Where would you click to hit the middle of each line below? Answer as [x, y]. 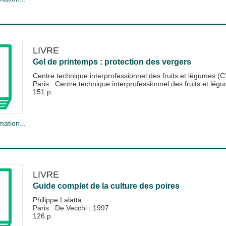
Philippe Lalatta [57, 200]
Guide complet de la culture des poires [106, 186]
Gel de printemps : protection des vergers [112, 62]
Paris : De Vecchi [61, 208]
